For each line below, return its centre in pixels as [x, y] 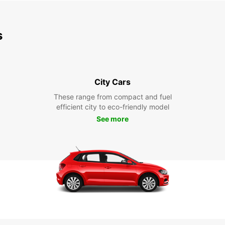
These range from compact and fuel [113, 97]
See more [113, 119]
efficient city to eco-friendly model [113, 107]
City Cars [113, 82]
